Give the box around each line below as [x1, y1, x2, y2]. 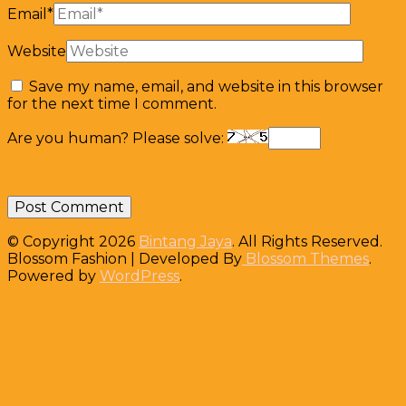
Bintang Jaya [139, 232, 232, 250]
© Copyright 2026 [7, 232, 139, 250]
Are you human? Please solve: [7, 129, 227, 147]
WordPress [100, 266, 179, 285]
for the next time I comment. [7, 94, 217, 112]
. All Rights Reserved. [232, 232, 382, 250]
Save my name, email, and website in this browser [29, 77, 383, 95]
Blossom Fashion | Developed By [7, 249, 242, 267]
